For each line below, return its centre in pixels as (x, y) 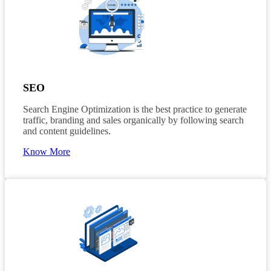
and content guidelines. (67, 131)
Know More (47, 151)
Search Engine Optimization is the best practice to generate (135, 109)
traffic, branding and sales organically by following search (133, 120)
